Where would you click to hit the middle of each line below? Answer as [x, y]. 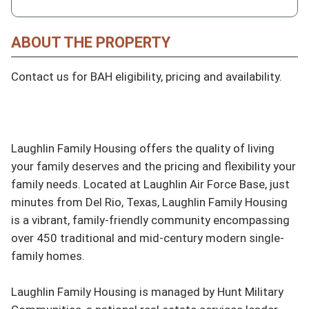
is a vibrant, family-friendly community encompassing [150, 220]
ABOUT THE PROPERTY [91, 42]
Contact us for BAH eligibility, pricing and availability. [147, 76]
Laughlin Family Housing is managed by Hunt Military [147, 291]
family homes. [48, 256]
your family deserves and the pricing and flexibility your [153, 166]
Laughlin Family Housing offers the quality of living [143, 148]
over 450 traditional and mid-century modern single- [148, 238]
